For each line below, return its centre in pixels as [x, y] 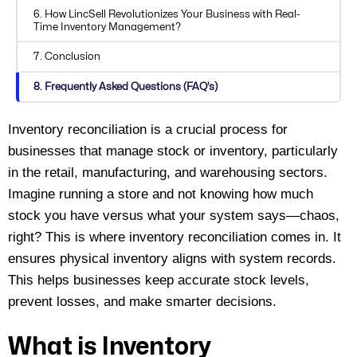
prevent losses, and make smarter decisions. [142, 301]
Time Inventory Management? [107, 27]
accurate [204, 280]
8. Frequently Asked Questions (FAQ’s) [126, 86]
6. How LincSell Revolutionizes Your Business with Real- [167, 14]
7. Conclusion [67, 57]
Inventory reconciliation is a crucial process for [148, 129]
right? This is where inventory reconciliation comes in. [171, 237]
